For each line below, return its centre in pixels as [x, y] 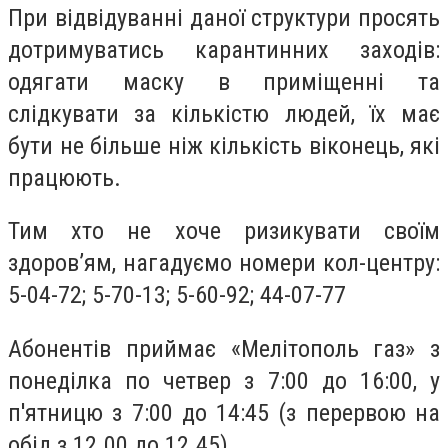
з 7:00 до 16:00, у [342, 380]
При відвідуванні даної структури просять [224, 17]
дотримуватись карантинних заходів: [224, 49]
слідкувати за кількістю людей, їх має [224, 113]
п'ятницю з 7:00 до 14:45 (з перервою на [224, 412]
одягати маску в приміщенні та [224, 81]
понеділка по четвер [126, 380]
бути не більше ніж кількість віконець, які [224, 145]
